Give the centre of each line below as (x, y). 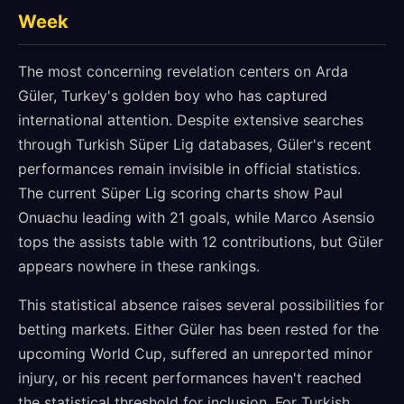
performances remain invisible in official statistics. (189, 169)
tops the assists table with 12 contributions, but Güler (201, 242)
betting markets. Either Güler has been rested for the (198, 329)
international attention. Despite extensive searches (191, 120)
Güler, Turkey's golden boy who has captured (173, 96)
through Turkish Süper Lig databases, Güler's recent (195, 144)
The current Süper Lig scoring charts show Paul (180, 193)
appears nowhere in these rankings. (139, 266)
